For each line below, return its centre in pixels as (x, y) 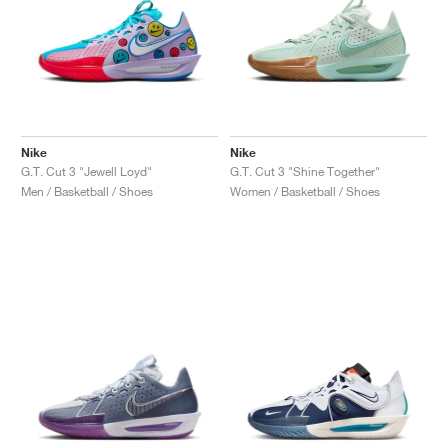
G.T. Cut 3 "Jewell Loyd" (86, 171)
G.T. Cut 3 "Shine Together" (305, 171)
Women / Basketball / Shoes (305, 191)
